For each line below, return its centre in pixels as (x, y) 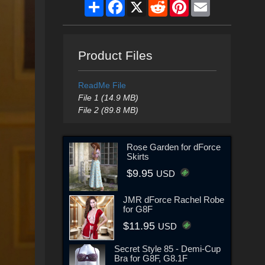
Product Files (115, 55)
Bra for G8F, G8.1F (151, 258)
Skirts (138, 156)
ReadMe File (102, 85)
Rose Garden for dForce (174, 147)
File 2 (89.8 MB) (108, 110)
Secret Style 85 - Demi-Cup (167, 249)
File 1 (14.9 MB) (108, 98)
